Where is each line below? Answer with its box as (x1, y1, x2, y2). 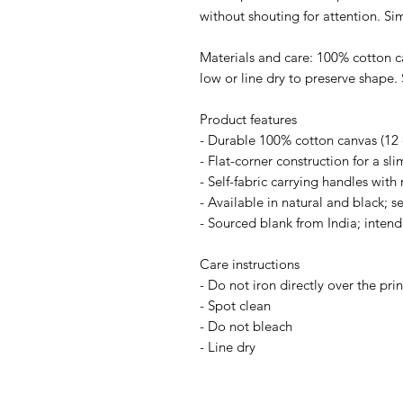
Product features (200, 110, 297, 128)
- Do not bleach (200, 317, 292, 335)
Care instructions (200, 255, 300, 273)
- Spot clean (200, 296, 271, 314)
